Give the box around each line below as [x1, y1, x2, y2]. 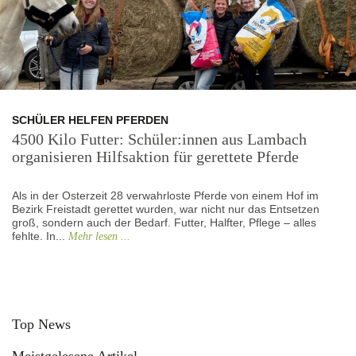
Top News [12, 315, 71, 332]
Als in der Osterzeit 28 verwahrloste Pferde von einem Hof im [12, 188, 319, 202]
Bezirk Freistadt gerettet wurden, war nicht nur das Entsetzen [12, 202, 319, 215]
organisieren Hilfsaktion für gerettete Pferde [12, 147, 299, 165]
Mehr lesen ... [68, 230, 130, 242]
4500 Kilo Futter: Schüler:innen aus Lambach [12, 130, 307, 148]
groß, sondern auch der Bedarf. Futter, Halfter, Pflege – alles [12, 215, 316, 229]
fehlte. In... [12, 229, 68, 242]
